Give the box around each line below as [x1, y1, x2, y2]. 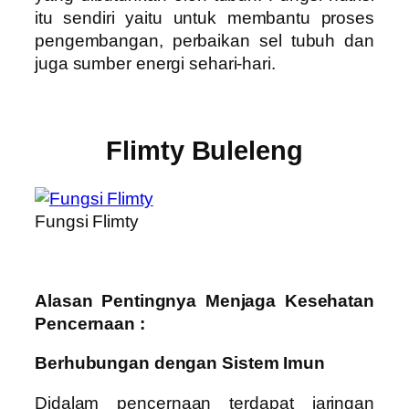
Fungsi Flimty [35, 211, 139, 231]
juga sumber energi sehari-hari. [35, 53, 276, 73]
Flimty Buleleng [106, 136, 303, 166]
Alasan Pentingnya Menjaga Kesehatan [35, 290, 374, 310]
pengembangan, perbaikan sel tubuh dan [35, 30, 374, 50]
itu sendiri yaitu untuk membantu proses [35, 7, 374, 27]
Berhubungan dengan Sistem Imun [35, 353, 325, 373]
